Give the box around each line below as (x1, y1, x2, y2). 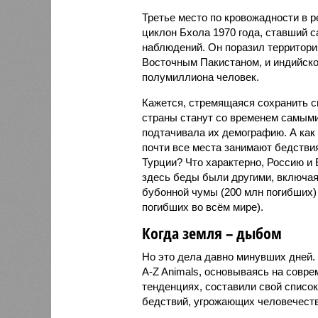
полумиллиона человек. (141, 70, 259, 83)
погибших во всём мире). (141, 200, 263, 213)
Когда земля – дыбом (141, 221, 282, 243)
